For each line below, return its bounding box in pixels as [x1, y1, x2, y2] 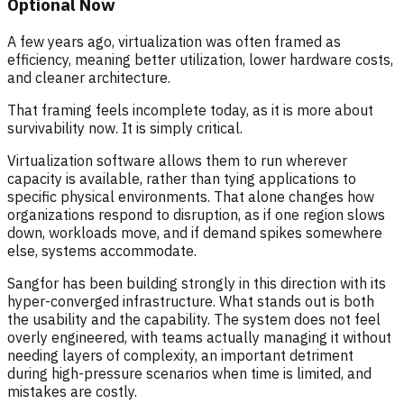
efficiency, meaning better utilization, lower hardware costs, [7, 50, 393, 69]
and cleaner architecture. [7, 68, 170, 87]
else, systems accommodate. [7, 241, 197, 260]
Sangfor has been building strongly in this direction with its [7, 273, 386, 292]
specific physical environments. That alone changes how [7, 187, 374, 206]
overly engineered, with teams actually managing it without [7, 327, 391, 346]
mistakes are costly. [7, 381, 137, 400]
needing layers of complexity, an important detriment [7, 345, 353, 364]
